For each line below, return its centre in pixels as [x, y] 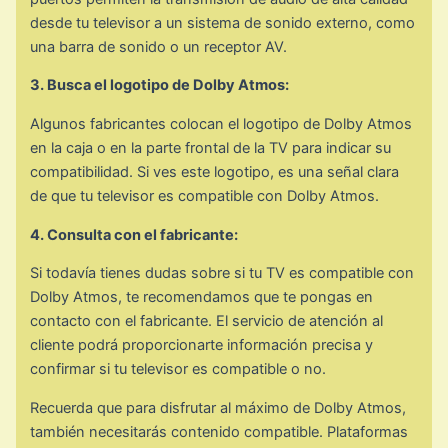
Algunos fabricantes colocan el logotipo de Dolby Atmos [221, 123]
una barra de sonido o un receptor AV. [159, 46]
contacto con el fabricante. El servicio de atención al [207, 321]
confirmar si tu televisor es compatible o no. [178, 369]
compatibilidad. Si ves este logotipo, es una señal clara [215, 171]
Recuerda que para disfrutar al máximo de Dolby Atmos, [218, 407]
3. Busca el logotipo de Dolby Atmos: [160, 85]
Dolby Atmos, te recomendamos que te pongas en [202, 297]
